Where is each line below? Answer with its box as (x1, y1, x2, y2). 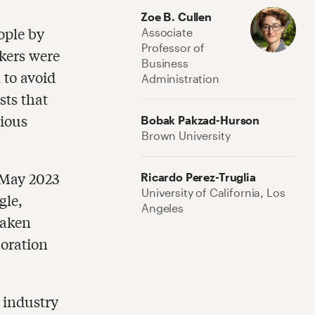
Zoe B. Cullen (141, 9, 212, 23)
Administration (141, 71, 219, 85)
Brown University (141, 128, 231, 142)
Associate (141, 25, 193, 39)
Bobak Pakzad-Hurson (141, 112, 260, 127)
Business (141, 56, 188, 70)
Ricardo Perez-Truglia (141, 169, 256, 184)
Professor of (141, 40, 205, 54)
